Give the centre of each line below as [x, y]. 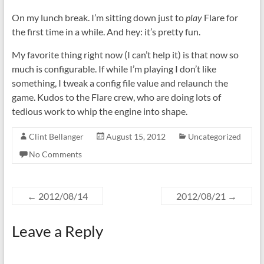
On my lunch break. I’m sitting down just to [98, 17]
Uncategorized [214, 136]
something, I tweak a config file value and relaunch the [120, 83]
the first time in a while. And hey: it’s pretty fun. [106, 32]
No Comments [55, 154]
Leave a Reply [57, 231]
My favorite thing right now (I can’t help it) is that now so [125, 55]
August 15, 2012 [136, 136]
